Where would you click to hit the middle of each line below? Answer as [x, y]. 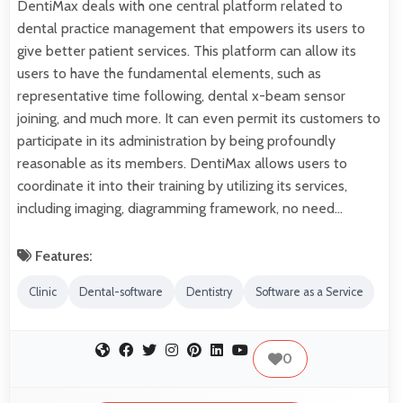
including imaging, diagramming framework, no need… [180, 209]
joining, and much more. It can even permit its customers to [199, 119]
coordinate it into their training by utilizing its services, [182, 186]
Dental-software [121, 291]
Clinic [42, 291]
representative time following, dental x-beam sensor [181, 96]
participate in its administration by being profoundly [176, 141]
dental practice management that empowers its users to [191, 29]
